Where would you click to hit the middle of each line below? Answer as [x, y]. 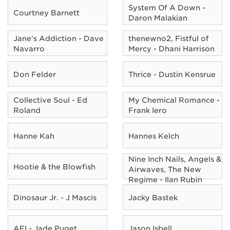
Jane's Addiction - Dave [59, 38]
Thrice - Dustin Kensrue [172, 74]
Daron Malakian [158, 18]
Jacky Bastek [153, 197]
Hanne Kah [34, 136]
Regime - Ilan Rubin [165, 179]
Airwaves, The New [165, 169]
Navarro [29, 49]
